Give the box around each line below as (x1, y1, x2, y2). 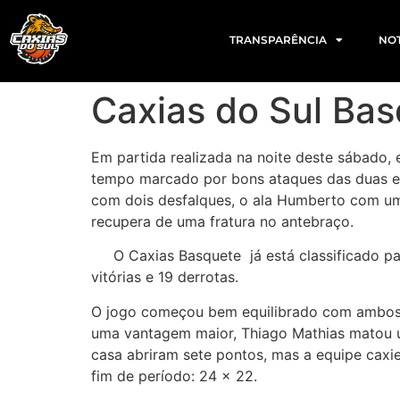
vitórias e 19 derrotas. (91, 268, 243, 287)
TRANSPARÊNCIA (229, 33, 328, 46)
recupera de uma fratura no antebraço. (91, 212, 354, 230)
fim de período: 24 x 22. (91, 366, 257, 385)
